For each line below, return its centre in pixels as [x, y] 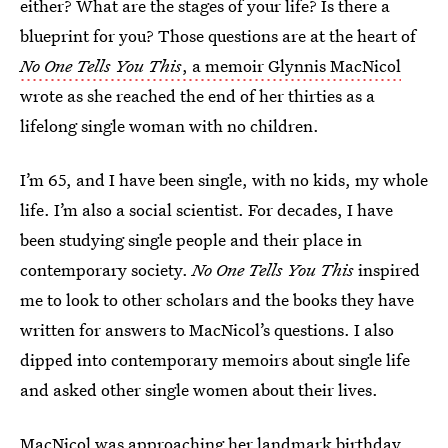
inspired [387, 269]
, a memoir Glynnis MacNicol [291, 65]
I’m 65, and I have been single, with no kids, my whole [224, 179]
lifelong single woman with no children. [169, 125]
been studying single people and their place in [191, 239]
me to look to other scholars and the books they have [217, 299]
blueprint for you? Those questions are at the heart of [218, 35]
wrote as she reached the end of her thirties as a [197, 95]
